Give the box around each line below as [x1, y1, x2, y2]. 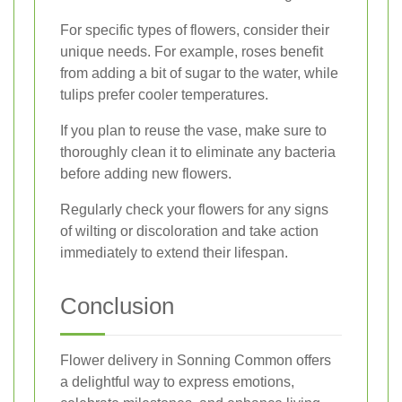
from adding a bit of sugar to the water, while [60, 66, 338, 82]
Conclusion [60, 293, 174, 320]
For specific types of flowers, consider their [60, 22, 329, 39]
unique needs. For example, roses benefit [60, 44, 323, 60]
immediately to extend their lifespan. [60, 245, 288, 261]
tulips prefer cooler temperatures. [60, 87, 268, 103]
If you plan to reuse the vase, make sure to [60, 123, 327, 139]
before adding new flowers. [60, 166, 232, 182]
